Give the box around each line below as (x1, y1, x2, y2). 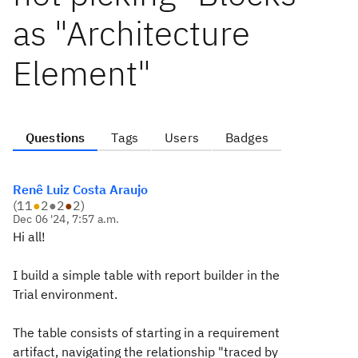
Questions (26, 129, 86, 145)
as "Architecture (13, 11, 250, 55)
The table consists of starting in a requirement (13, 324, 280, 340)
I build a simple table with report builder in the (13, 267, 280, 283)
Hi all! (13, 229, 46, 245)
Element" (13, 51, 151, 95)
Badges (225, 129, 268, 145)
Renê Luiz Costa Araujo (13, 181, 148, 197)
